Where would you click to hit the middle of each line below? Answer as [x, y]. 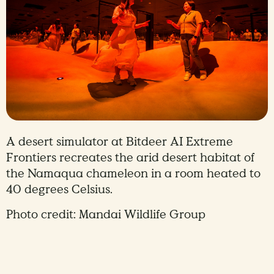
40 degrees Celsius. [59, 189]
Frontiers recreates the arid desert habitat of [130, 157]
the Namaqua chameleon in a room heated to [133, 173]
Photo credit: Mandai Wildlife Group [106, 214]
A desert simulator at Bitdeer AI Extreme [120, 142]
